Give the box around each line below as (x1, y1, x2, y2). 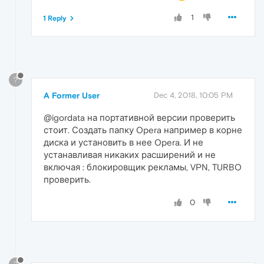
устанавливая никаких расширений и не (44, 150, 216, 160)
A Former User (44, 91, 100, 100)
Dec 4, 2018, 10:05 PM (154, 91, 233, 100)
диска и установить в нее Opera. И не (44, 137, 203, 147)
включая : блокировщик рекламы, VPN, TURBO (44, 162, 242, 172)
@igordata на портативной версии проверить (44, 113, 235, 123)
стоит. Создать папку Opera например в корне (44, 125, 242, 135)
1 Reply (43, 14, 67, 23)
